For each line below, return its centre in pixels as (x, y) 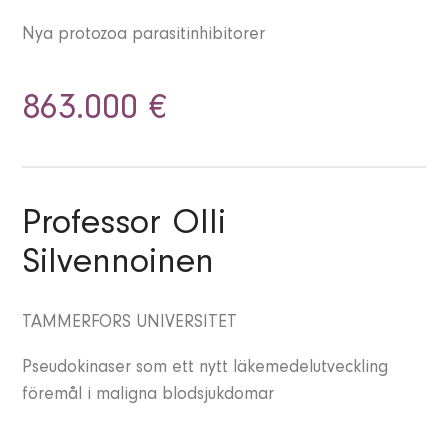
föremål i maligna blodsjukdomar (148, 396)
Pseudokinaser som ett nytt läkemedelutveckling (205, 369)
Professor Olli (124, 227)
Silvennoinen (118, 266)
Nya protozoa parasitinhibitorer (144, 36)
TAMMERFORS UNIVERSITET (130, 324)
